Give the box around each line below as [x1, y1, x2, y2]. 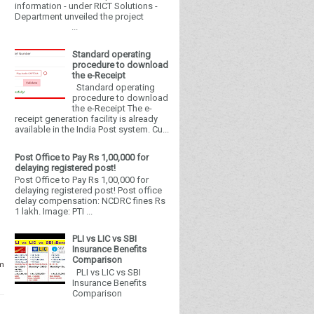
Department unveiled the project [15, 11, 169, 22]
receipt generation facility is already [15, 114, 158, 125]
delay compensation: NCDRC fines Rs [15, 196, 165, 207]
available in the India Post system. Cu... [15, 124, 169, 135]
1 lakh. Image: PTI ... [15, 206, 93, 217]
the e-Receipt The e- [72, 103, 153, 114]
